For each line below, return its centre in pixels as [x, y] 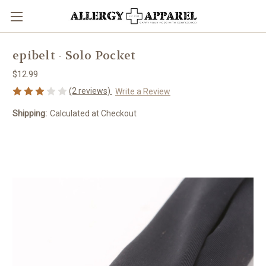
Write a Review [142, 91]
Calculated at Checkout [93, 113]
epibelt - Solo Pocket [74, 56]
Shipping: [30, 113]
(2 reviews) [91, 91]
